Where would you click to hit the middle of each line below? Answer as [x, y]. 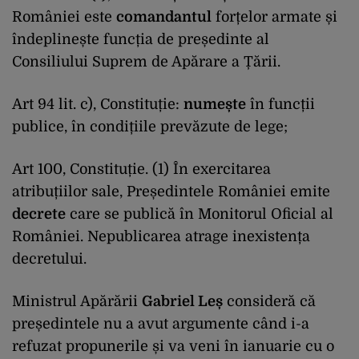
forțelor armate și [274, 16]
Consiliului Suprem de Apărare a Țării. [146, 61]
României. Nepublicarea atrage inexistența [161, 236]
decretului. [49, 258]
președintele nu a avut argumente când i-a [161, 323]
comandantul [164, 16]
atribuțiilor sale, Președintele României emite [171, 191]
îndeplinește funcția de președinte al [141, 39]
